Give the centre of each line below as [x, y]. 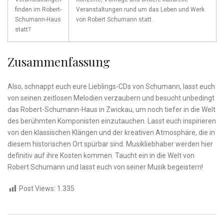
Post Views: [37, 189]
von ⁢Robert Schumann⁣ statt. [114, 20]
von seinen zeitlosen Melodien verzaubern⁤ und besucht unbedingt [111, 98]
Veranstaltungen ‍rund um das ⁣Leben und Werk [140, 10]
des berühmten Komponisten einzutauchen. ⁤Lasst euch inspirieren [112, 121]
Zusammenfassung [59, 62]
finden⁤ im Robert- [38, 10]
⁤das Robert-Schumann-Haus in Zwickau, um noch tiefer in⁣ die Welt [111, 110]
